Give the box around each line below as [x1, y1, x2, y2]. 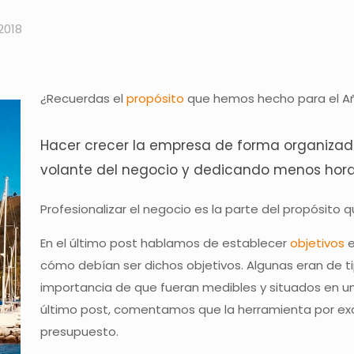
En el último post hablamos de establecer [40, 235, 291, 251]
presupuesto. [40, 323, 119, 340]
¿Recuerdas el [40, 90, 127, 107]
